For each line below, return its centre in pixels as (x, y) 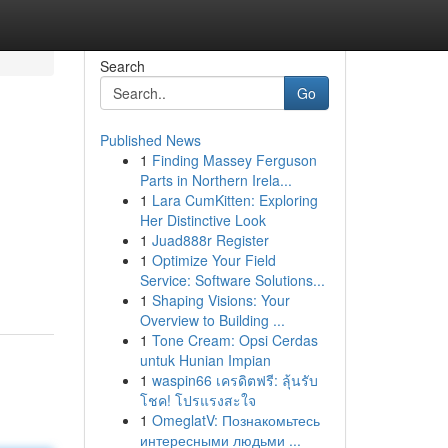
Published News (150, 140)
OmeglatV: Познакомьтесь (235, 420)
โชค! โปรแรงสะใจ (197, 400)
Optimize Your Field (213, 260)
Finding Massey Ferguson (234, 160)
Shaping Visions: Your (220, 300)
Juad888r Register (210, 240)
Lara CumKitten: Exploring (234, 200)
